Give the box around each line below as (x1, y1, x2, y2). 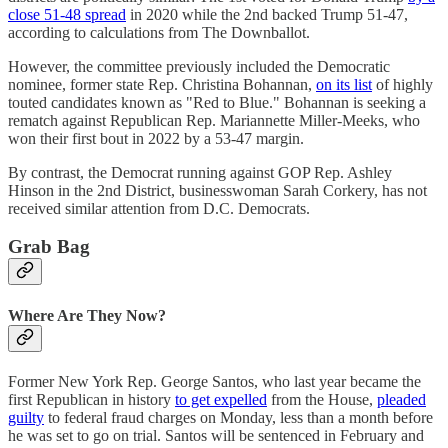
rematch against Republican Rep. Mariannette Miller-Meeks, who (8, 111, 420, 129)
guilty (8, 408, 44, 426)
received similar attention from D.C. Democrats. (8, 199, 310, 217)
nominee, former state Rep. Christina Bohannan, (8, 75, 316, 93)
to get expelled (175, 390, 267, 408)
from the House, (267, 390, 377, 408)
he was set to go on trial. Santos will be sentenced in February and (8, 426, 424, 444)
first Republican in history (8, 390, 175, 408)
